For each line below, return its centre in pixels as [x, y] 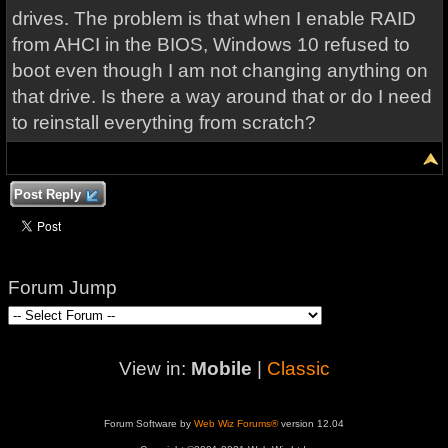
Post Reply [47, 194]
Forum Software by [149, 423]
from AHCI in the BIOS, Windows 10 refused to [210, 44]
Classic [298, 368]
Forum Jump [62, 287]
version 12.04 [311, 423]
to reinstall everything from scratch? [163, 122]
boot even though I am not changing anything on [219, 70]
